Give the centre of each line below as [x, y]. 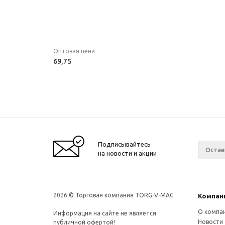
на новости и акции [127, 153]
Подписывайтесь [124, 144]
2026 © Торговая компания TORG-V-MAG [114, 195]
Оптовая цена [74, 51]
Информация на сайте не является [105, 213]
